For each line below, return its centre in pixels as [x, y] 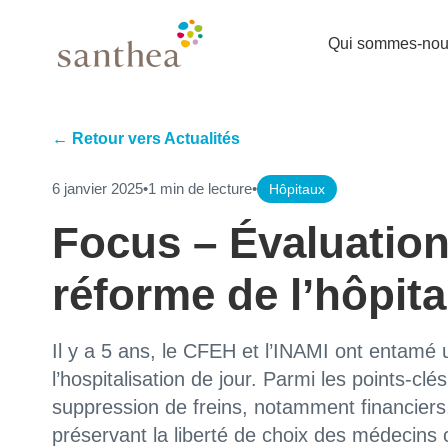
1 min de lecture [200, 188]
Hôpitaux [297, 189]
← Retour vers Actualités [146, 138]
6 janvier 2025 [97, 188]
